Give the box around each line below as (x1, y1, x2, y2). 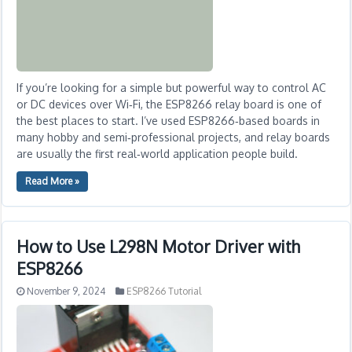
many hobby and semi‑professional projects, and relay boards (16, 130, 331, 144)
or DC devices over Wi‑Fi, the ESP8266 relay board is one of (16, 97, 322, 111)
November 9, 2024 (27, 285, 106, 297)
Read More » (25, 175, 80, 187)
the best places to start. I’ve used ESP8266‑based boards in (16, 114, 321, 127)
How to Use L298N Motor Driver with (16, 236, 301, 257)
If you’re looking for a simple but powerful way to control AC (16, 81, 327, 94)
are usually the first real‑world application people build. (16, 147, 299, 160)
